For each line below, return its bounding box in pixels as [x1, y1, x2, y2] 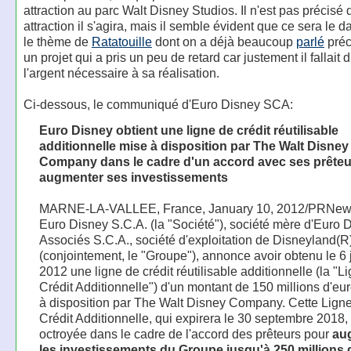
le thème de [23, 34, 92, 49]
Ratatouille [91, 34, 152, 49]
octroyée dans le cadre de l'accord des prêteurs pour [38, 327, 332, 342]
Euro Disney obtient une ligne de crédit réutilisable [38, 123, 338, 138]
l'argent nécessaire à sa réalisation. [23, 66, 219, 81]
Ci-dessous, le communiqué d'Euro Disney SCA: [23, 97, 293, 112]
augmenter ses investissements [38, 170, 228, 185]
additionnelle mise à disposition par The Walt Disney [38, 139, 349, 154]
